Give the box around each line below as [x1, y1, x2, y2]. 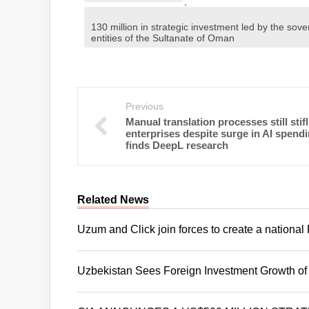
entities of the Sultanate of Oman [91, 32, 235, 43]
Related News [77, 193, 149, 206]
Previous [126, 101, 163, 112]
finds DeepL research [126, 139, 228, 151]
